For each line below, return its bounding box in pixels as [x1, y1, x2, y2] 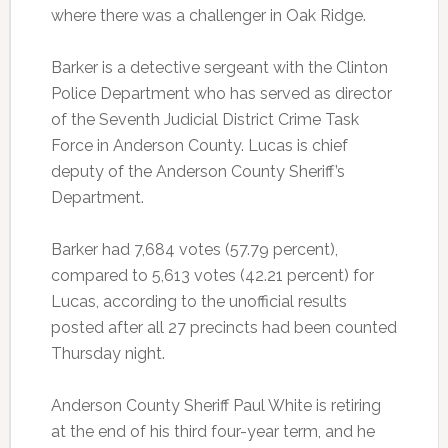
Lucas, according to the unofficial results [50, 292, 347, 311]
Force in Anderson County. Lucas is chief [50, 136, 348, 155]
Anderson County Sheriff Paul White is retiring [50, 396, 381, 415]
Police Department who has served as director [50, 84, 392, 103]
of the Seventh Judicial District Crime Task [50, 110, 359, 129]
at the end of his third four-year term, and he [50, 422, 375, 441]
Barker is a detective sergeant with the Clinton [50, 58, 388, 77]
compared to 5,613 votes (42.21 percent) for [50, 266, 374, 285]
